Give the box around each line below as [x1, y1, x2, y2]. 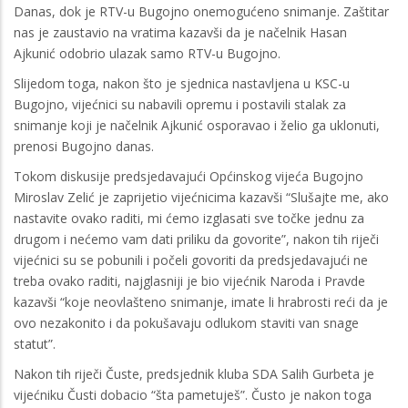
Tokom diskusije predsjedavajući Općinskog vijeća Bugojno [14, 167, 363, 185]
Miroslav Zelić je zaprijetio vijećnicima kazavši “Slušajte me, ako [14, 188, 389, 206]
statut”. [14, 334, 56, 352]
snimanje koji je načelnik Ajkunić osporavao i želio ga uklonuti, [14, 116, 380, 134]
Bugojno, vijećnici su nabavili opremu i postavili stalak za [14, 95, 346, 113]
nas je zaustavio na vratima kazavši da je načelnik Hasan [14, 23, 347, 41]
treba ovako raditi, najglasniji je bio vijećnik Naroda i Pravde [14, 271, 365, 290]
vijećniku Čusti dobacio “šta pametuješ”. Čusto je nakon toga [14, 385, 372, 403]
